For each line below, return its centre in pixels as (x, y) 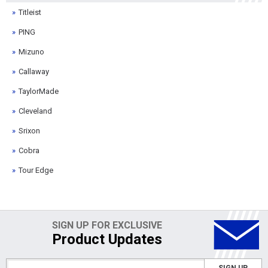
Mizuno (31, 51)
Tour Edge (36, 170)
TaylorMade (39, 91)
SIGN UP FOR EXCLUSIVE (107, 225)
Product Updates (107, 239)
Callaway (34, 71)
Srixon (29, 130)
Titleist (30, 12)
